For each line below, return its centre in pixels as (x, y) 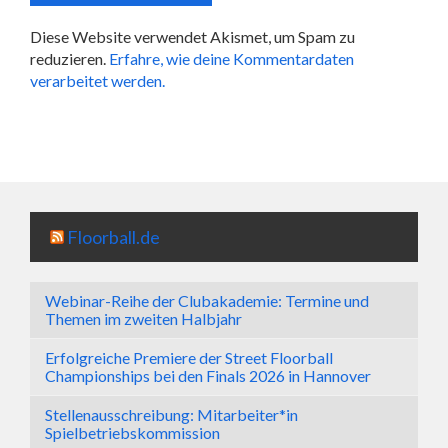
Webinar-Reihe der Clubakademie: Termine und (207, 300)
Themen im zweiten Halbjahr (143, 318)
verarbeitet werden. (97, 80)
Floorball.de (113, 237)
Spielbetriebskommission (132, 432)
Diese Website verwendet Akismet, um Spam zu (192, 36)
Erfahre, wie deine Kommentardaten (231, 58)
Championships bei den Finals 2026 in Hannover (208, 375)
